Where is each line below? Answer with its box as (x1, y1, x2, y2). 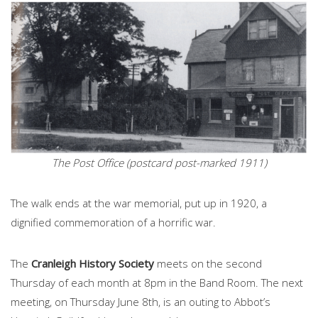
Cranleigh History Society (31, 256, 154, 271)
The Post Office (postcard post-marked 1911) (51, 155, 267, 170)
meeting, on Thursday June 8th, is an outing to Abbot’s (11, 295, 270, 309)
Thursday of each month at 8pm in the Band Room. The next (11, 275, 303, 290)
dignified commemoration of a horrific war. (11, 215, 216, 230)
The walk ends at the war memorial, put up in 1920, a (11, 196, 267, 211)
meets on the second (154, 256, 262, 271)
